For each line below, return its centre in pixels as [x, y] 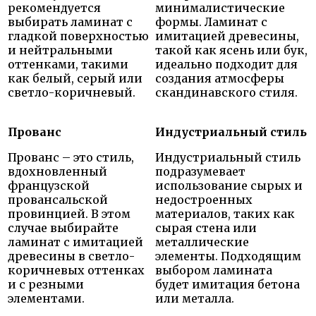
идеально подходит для [226, 64]
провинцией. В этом [69, 213]
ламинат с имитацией [75, 242]
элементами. [46, 298]
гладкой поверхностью [78, 36]
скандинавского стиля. [226, 92]
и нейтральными [60, 50]
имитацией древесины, [227, 36]
